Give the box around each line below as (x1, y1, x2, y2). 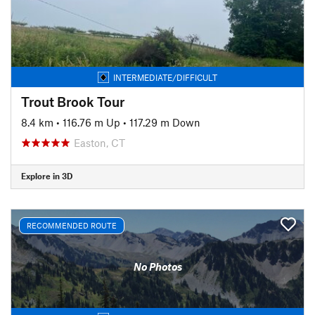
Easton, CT (74, 136, 125, 149)
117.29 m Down (129, 115, 200, 129)
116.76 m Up (63, 115, 120, 129)
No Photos (133, 260, 182, 273)
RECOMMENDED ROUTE (27, 221, 117, 230)
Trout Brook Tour (21, 93, 124, 110)
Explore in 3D (21, 171, 72, 181)
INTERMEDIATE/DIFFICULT (113, 72, 217, 82)
